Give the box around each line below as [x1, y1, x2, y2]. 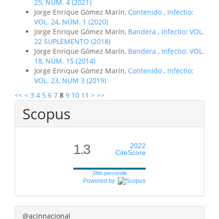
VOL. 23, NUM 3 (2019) [34, 75, 106, 85]
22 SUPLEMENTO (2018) [34, 36, 110, 46]
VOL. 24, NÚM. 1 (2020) [34, 17, 108, 26]
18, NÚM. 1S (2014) [34, 56, 95, 66]
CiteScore [115, 148, 146, 156]
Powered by [83, 177, 118, 184]
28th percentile [92, 170, 127, 176]
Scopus [22, 103, 70, 124]
